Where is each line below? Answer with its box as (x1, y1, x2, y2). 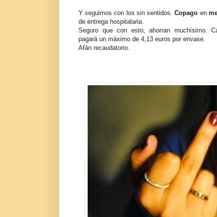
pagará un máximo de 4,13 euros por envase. (78, 35, 205, 43)
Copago (174, 9, 198, 17)
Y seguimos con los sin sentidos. (78, 9, 175, 17)
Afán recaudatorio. (78, 44, 130, 52)
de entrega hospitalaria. (78, 18, 144, 26)
